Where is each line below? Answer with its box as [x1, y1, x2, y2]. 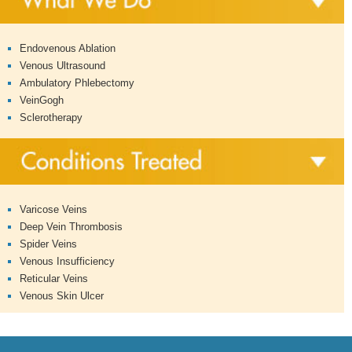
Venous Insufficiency [20, 255, 115, 268]
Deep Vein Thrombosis [20, 221, 123, 233]
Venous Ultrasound [20, 59, 105, 71]
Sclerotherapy [20, 111, 82, 123]
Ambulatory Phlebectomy [20, 76, 134, 89]
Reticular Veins [20, 273, 88, 285]
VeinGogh [20, 93, 64, 106]
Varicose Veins [20, 203, 87, 216]
